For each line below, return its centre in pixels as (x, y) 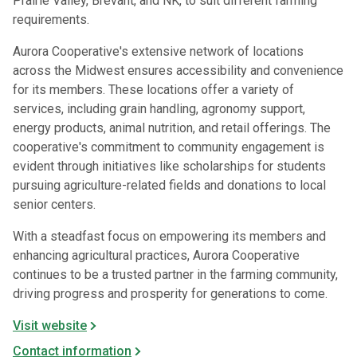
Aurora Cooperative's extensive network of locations (158, 51)
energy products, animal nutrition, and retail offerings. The (172, 128)
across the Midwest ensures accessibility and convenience (178, 71)
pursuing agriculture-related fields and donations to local (169, 185)
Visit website (50, 326)
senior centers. (54, 204)
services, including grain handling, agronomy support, (159, 109)
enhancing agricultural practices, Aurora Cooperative (156, 255)
